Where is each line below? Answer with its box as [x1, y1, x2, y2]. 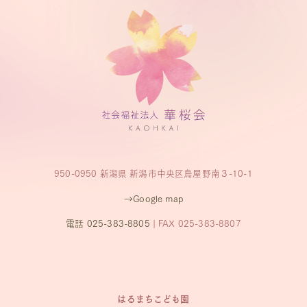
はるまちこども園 [117, 291, 190, 304]
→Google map [124, 191, 183, 205]
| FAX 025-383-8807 [149, 216, 241, 230]
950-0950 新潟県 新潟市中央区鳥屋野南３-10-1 [54, 165, 253, 180]
